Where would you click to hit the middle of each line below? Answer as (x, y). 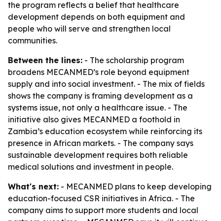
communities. (33, 40)
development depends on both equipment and (96, 17)
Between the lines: (45, 60)
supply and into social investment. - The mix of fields (106, 84)
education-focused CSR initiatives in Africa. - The (101, 198)
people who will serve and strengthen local (89, 29)
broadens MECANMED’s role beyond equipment (99, 72)
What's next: (33, 186)
